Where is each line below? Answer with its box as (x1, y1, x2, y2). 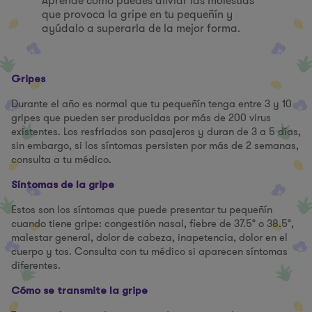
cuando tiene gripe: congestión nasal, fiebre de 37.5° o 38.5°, (11, 216, 294, 231)
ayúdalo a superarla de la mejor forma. (42, 20, 240, 36)
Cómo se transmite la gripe (11, 284, 148, 297)
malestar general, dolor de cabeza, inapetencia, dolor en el (11, 230, 288, 245)
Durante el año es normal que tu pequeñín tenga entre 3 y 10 (11, 96, 292, 111)
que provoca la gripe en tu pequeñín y (42, 6, 233, 22)
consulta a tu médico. (11, 152, 111, 167)
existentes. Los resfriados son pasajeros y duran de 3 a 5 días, (11, 124, 301, 139)
